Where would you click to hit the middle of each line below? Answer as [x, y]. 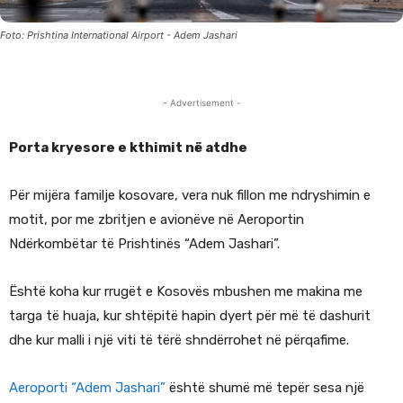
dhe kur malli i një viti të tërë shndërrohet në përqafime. [179, 340]
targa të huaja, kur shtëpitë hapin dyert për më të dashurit [190, 316]
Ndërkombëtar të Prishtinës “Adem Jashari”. [144, 244]
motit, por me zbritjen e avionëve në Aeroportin [157, 220]
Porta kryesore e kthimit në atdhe [128, 148]
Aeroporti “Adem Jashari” [87, 388]
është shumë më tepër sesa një [265, 388]
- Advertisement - [201, 103]
